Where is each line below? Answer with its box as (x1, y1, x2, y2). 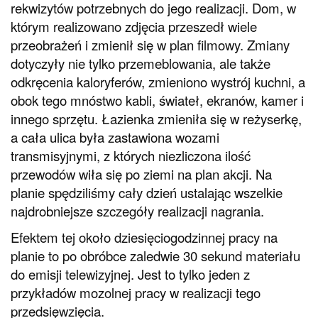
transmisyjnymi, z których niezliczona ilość (11, 146, 251, 165)
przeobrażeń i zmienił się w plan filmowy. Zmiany (11, 35, 290, 54)
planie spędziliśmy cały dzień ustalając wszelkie (11, 182, 283, 202)
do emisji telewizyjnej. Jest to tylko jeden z (11, 264, 250, 283)
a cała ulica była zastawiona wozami (11, 127, 219, 146)
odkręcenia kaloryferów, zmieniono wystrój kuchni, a (11, 72, 305, 91)
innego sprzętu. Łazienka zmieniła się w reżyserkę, (11, 109, 302, 128)
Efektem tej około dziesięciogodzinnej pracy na (11, 227, 278, 246)
